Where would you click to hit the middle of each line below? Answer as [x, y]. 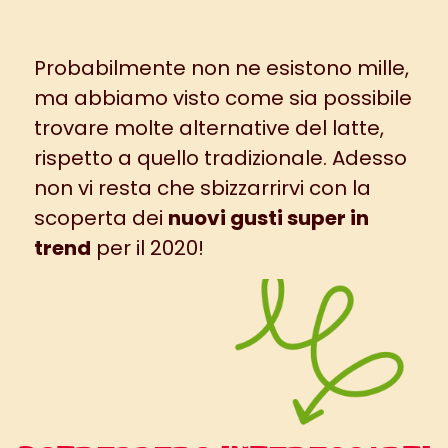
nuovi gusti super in [268, 218]
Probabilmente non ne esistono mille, [221, 68]
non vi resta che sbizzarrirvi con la [202, 188]
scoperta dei [100, 218]
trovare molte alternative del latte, [208, 128]
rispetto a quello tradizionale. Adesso [220, 158]
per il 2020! [147, 248]
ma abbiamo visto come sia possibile [222, 98]
